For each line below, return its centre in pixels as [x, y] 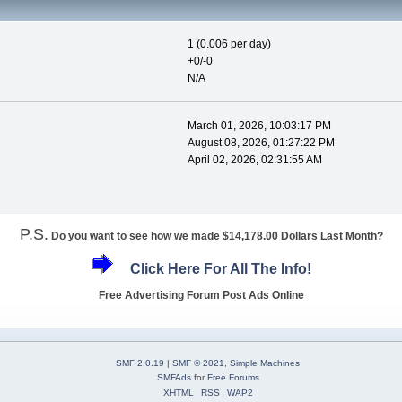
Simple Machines [265, 363]
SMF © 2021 [198, 363]
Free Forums [233, 377]
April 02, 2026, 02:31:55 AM [254, 160]
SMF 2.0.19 [140, 363]
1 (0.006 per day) [229, 44]
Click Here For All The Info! [220, 269]
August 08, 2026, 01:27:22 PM [261, 143]
